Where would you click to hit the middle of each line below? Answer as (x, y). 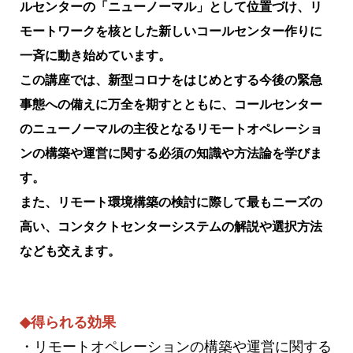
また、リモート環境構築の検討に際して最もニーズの (171, 202)
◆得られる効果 (68, 321)
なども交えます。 (70, 251)
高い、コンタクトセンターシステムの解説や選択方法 (171, 226)
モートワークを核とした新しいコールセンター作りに (171, 31)
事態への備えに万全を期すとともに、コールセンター (171, 104)
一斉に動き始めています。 (95, 55)
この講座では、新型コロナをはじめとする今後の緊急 (171, 80)
